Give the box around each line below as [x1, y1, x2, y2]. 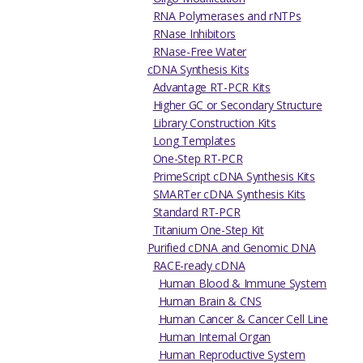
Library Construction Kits [152, 115, 276, 131]
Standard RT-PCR [152, 204, 241, 220]
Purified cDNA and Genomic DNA [147, 240, 316, 256]
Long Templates [152, 133, 236, 149]
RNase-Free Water [152, 44, 247, 60]
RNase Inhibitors [152, 26, 237, 42]
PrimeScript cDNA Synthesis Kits [152, 169, 315, 185]
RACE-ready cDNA [152, 258, 246, 274]
